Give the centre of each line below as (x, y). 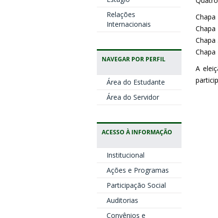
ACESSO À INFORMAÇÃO (137, 132)
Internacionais (128, 24)
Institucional (125, 155)
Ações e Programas (137, 170)
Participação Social (136, 185)
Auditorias (122, 200)
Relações (121, 14)
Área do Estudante (136, 82)
